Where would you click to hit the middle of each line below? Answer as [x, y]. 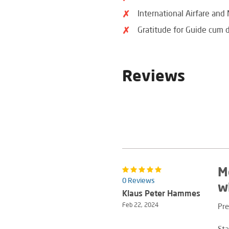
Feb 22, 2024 [140, 204]
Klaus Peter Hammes [161, 193]
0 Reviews [139, 180]
